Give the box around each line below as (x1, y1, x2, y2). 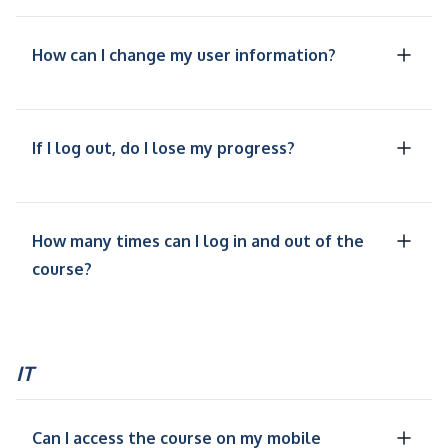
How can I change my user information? (32, 45, 336, 66)
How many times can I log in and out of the (32, 231, 364, 252)
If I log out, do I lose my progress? (32, 138, 295, 159)
